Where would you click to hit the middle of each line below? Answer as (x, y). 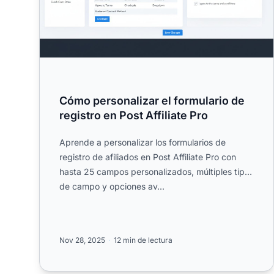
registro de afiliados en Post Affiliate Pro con (148, 157)
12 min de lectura (143, 240)
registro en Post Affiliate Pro (134, 116)
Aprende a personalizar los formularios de (143, 143)
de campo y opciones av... (112, 187)
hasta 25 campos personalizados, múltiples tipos (157, 172)
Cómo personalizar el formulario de (152, 101)
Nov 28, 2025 (82, 240)
